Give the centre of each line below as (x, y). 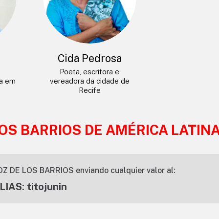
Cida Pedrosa (89, 58)
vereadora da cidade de (89, 81)
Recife (89, 90)
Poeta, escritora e (90, 71)
